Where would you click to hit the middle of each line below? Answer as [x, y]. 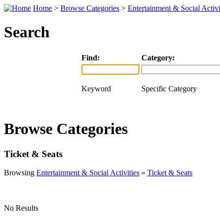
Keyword [96, 88]
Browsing [20, 173]
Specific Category [169, 88]
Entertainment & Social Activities [88, 173]
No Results [21, 208]
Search [27, 32]
